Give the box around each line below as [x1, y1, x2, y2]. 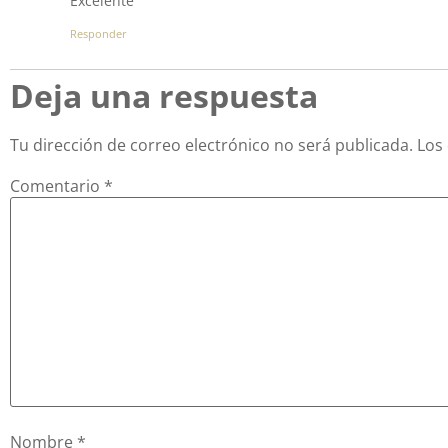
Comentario [10, 174, 104, 197]
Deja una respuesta [10, 73, 318, 117]
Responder [70, 25, 127, 41]
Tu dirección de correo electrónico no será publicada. [10, 133, 413, 156]
